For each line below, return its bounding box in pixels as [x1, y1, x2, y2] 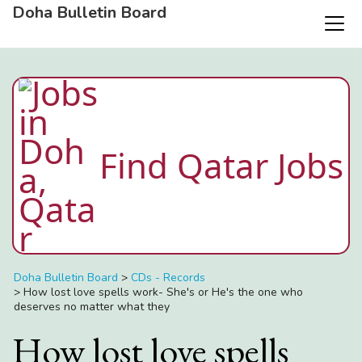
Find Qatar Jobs [99, 142, 343, 188]
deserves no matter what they [14, 299, 170, 314]
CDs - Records [131, 270, 205, 285]
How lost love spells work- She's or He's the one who [23, 284, 303, 300]
